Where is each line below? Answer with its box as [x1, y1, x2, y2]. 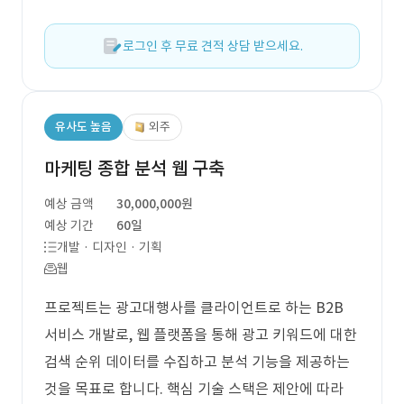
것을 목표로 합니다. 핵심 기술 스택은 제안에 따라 [44, 380, 344, 398]
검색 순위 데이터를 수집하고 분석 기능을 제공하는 [44, 353, 350, 371]
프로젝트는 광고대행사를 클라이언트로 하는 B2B [44, 298, 344, 317]
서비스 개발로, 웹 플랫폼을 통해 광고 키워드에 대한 [44, 326, 357, 344]
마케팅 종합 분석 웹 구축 [44, 157, 225, 180]
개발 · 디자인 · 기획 [57, 239, 162, 255]
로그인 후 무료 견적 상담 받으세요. [123, 38, 303, 54]
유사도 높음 [55, 119, 112, 134]
